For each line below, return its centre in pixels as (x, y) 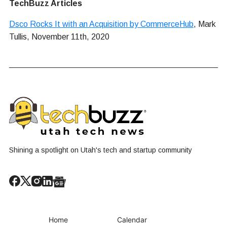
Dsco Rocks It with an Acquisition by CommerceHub (101, 24)
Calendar (132, 219)
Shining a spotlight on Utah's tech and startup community (101, 150)
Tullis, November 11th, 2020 (59, 36)
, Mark (205, 24)
